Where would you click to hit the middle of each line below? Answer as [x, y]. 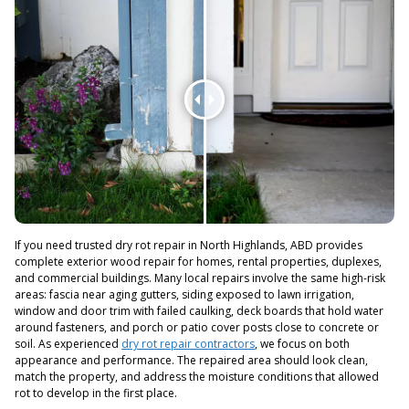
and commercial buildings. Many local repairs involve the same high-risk [200, 278]
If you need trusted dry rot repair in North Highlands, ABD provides [189, 246]
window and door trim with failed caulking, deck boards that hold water [199, 311]
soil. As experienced [68, 344]
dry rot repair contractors [188, 344]
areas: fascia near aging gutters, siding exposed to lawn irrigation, [184, 295]
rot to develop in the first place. [96, 393]
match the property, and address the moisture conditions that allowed [197, 377]
